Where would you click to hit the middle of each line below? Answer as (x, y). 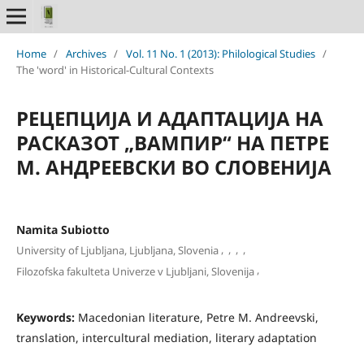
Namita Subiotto (63, 229)
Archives (86, 53)
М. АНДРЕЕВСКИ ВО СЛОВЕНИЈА (173, 167)
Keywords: (47, 317)
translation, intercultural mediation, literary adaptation (166, 337)
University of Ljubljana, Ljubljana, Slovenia (117, 251)
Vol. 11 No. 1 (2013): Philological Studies (220, 53)
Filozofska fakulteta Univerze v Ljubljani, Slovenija (135, 271)
